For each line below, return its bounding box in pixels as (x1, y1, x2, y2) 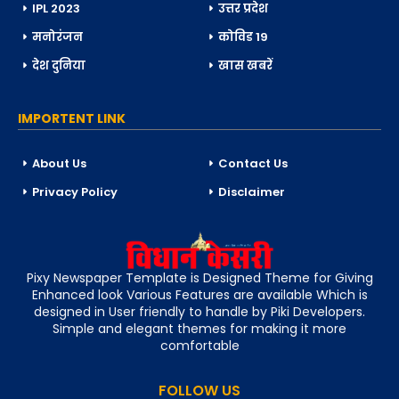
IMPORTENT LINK (18, 110, 126, 128)
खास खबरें (218, 57, 273, 75)
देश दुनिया (32, 57, 85, 75)
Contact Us (218, 155, 288, 173)
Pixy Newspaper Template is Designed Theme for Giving (26, 269, 373, 288)
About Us (32, 155, 86, 173)
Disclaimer (218, 183, 285, 201)
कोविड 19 (218, 28, 268, 46)
